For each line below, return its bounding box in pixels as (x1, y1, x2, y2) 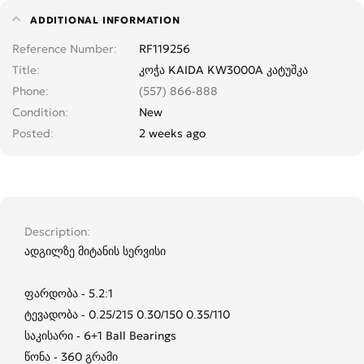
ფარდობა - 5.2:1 (24, 285, 113, 301)
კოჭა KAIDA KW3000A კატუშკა (139, 62, 309, 77)
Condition (12, 104, 65, 119)
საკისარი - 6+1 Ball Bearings (24, 327, 176, 343)
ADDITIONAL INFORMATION (30, 13, 180, 26)
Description (24, 223, 87, 239)
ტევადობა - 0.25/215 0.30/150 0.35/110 (24, 306, 230, 322)
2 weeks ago (139, 125, 206, 141)
